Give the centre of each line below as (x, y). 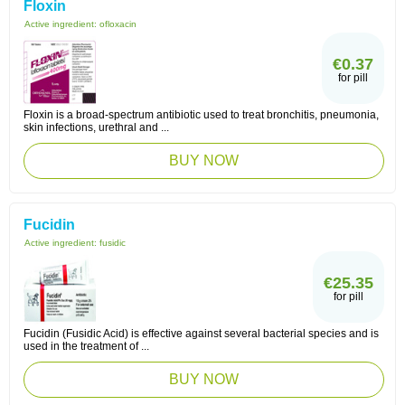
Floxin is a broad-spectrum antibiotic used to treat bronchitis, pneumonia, (201, 115)
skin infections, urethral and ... (96, 127)
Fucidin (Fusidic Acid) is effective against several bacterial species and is (201, 334)
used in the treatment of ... (86, 346)
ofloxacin (118, 24)
